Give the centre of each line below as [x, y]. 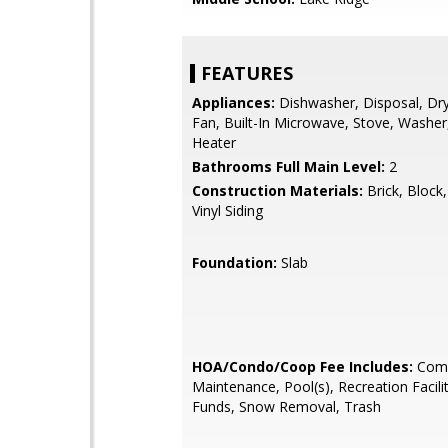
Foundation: [234, 262]
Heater [214, 142]
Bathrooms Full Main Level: [288, 166]
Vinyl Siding [227, 210]
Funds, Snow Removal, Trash [286, 406]
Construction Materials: [277, 190]
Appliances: [233, 102]
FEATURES [247, 73]
